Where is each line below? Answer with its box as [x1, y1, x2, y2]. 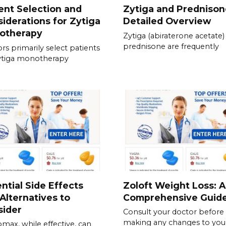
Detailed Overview [123, 15, 211, 26]
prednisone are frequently [123, 41, 219, 51]
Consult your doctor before [123, 207, 224, 217]
